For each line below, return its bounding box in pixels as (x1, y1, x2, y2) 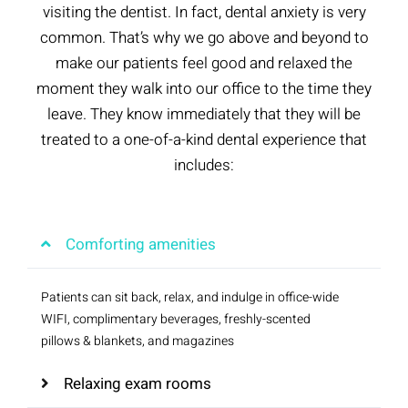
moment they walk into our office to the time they (36, 77, 372, 101)
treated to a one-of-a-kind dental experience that (41, 128, 367, 152)
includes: (174, 154, 234, 178)
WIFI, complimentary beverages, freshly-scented (41, 309, 311, 329)
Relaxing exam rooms (64, 372, 211, 395)
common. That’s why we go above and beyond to (39, 26, 369, 50)
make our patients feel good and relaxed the (56, 52, 352, 76)
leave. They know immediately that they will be (47, 103, 361, 127)
